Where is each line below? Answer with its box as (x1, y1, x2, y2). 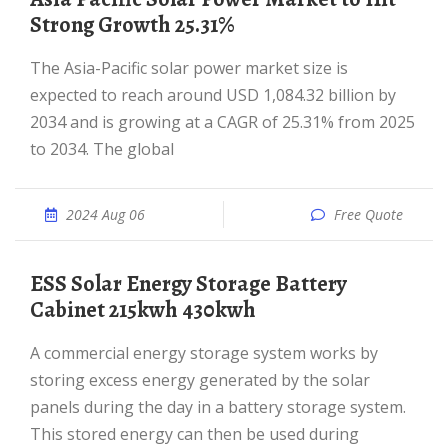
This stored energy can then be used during (30, 423, 359, 445)
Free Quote (334, 205, 403, 224)
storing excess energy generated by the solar (30, 369, 370, 391)
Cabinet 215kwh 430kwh (30, 295, 256, 325)
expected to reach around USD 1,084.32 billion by (30, 84, 396, 106)
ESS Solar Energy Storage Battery (30, 269, 43, 299)
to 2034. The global (30, 138, 174, 160)
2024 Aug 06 (66, 205, 145, 224)
